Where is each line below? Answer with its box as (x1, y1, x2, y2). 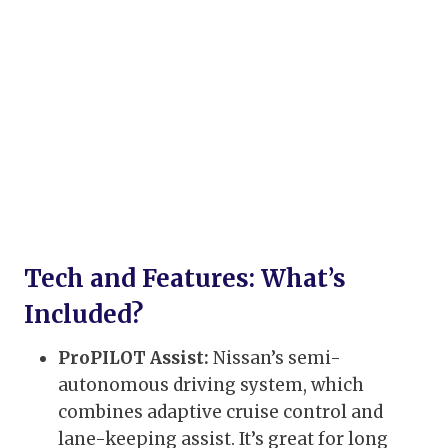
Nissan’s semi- (209, 347, 341, 370)
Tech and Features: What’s (24, 263, 346, 295)
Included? (24, 299, 143, 331)
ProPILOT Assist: (58, 347, 209, 370)
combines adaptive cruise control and (58, 401, 383, 424)
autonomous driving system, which (58, 374, 364, 397)
